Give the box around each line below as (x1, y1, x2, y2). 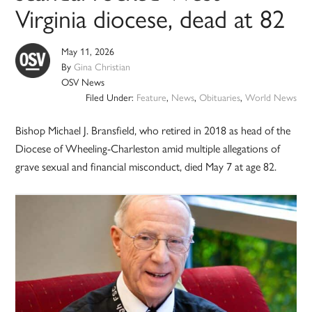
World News (244, 90, 297, 104)
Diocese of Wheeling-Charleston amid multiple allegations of (15, 140, 281, 157)
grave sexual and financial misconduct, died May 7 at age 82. (15, 158, 277, 175)
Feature (136, 90, 166, 104)
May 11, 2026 (61, 44, 115, 58)
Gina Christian (74, 59, 131, 74)
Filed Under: (85, 90, 136, 104)
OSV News (61, 75, 105, 89)
